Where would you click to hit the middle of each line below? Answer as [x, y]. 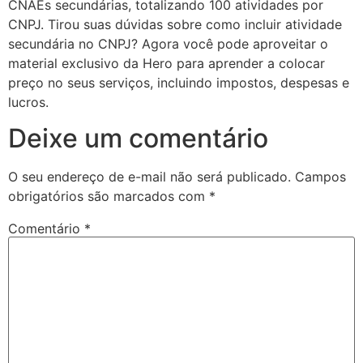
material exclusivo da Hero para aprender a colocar [167, 63]
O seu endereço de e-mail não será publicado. [149, 176]
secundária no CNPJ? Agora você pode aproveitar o [168, 43]
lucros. [28, 102]
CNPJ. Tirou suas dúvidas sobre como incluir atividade [175, 24]
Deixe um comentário [138, 138]
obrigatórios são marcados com [109, 196]
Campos [320, 176]
